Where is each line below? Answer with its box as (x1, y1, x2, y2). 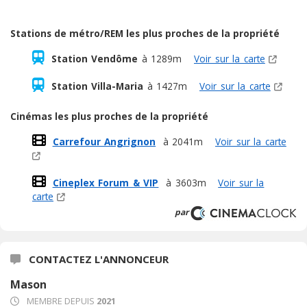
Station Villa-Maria (51, 79, 144, 93)
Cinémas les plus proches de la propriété (10, 109, 208, 123)
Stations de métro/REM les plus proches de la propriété (10, 26, 280, 40)
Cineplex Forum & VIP (52, 175, 159, 189)
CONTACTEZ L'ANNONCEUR (26, 251, 169, 266)
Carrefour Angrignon (52, 134, 156, 148)
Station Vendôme (51, 51, 138, 65)
